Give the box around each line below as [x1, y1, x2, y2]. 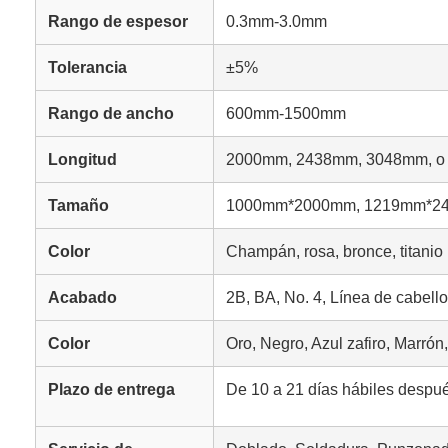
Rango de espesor [48, 13, 188, 31]
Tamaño [48, 197, 109, 215]
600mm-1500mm [226, 105, 346, 123]
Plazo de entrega [48, 381, 175, 399]
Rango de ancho [48, 105, 174, 123]
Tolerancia [48, 59, 127, 77]
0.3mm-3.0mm [226, 13, 327, 31]
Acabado [48, 289, 117, 307]
